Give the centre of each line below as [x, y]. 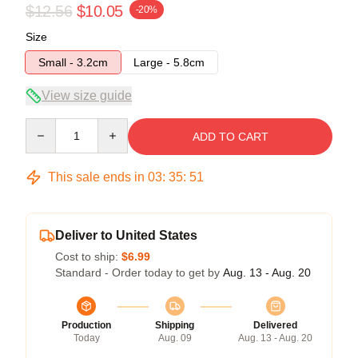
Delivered [275, 325]
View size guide [87, 95]
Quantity [46, 125]
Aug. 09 [175, 338]
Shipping [175, 325]
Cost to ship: [88, 256]
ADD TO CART [230, 136]
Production [86, 325]
